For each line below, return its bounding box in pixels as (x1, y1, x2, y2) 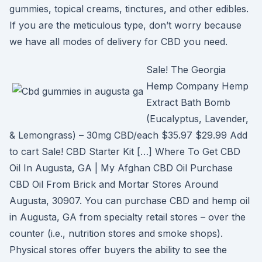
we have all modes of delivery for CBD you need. (9, 36, 227, 47)
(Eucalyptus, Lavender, (146, 113, 249, 125)
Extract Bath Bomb (146, 96, 230, 108)
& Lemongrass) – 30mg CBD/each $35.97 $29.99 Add (9, 129, 247, 141)
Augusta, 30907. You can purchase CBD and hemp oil (9, 195, 250, 206)
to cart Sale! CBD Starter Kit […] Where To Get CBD (9, 146, 240, 157)
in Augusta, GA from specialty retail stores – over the (9, 211, 246, 223)
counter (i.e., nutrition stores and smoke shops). (9, 227, 223, 239)
